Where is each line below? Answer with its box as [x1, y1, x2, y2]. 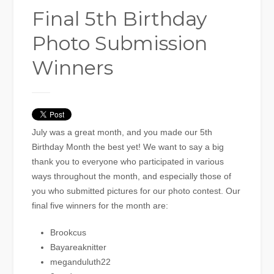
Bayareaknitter [50, 242, 107, 253]
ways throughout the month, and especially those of [32, 171, 232, 182]
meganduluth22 [50, 257, 111, 267]
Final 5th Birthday [32, 7, 207, 31]
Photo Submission [32, 31, 208, 56]
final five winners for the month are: [32, 201, 169, 211]
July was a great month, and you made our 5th [32, 127, 213, 138]
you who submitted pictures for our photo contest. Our [32, 186, 241, 196]
